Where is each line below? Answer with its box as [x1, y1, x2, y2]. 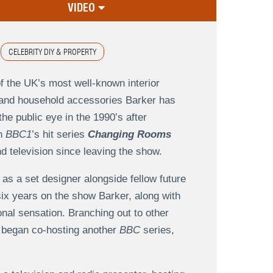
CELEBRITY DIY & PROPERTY [8, 47, 96, 57]
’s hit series [31, 129, 88, 141]
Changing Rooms [87, 129, 171, 141]
